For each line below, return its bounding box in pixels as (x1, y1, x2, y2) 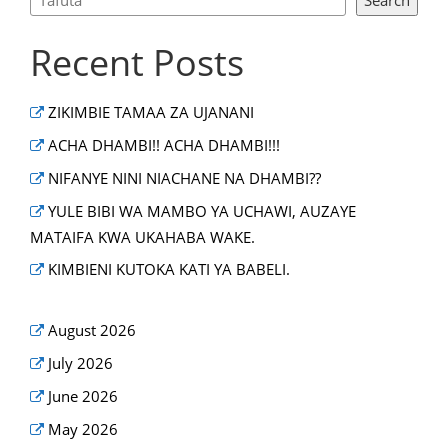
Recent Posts (30, 38, 244, 88)
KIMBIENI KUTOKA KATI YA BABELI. (48, 259, 291, 280)
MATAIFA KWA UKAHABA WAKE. (30, 227, 255, 248)
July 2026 (48, 353, 114, 374)
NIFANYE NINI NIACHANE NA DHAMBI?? (48, 168, 322, 189)
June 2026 (48, 386, 119, 407)
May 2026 (48, 419, 119, 440)
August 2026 (48, 320, 137, 341)
